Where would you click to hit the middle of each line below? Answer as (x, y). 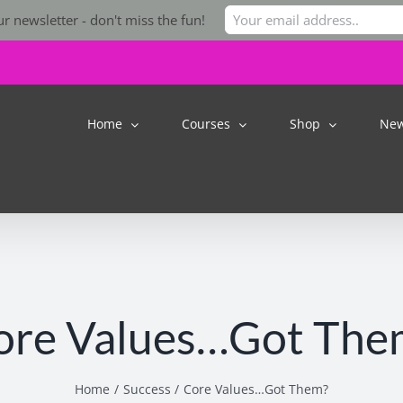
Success (147, 389)
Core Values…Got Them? (256, 389)
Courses (206, 124)
